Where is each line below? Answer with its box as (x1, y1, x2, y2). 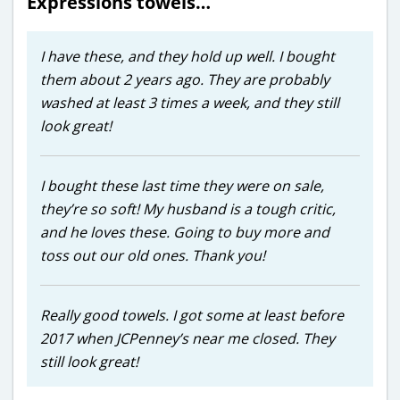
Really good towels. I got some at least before (40, 304, 344, 325)
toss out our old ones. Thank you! (40, 245, 265, 265)
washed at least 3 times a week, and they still (40, 92, 339, 112)
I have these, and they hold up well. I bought (40, 46, 335, 66)
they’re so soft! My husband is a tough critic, (40, 198, 336, 219)
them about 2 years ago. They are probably (40, 69, 329, 89)
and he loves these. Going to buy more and (40, 221, 329, 242)
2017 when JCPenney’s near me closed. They (40, 328, 335, 348)
